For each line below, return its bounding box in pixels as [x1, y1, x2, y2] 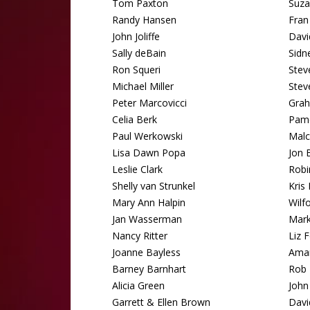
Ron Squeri [112, 63, 161, 76]
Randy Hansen [112, 13, 176, 26]
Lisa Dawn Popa [112, 146, 185, 159]
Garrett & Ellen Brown [112, 295, 210, 309]
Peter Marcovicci [112, 96, 187, 109]
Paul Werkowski [112, 129, 183, 143]
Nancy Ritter [112, 229, 167, 242]
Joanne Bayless [112, 246, 181, 259]
